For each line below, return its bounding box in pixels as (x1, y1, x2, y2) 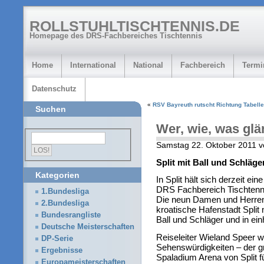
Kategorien (35, 170, 80, 180)
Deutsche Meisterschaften (41, 223, 134, 232)
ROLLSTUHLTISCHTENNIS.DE (29, 18, 240, 34)
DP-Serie (41, 235, 73, 243)
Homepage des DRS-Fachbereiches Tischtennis (29, 32, 202, 40)
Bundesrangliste (41, 211, 101, 220)
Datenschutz (32, 84, 77, 93)
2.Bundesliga (41, 199, 89, 208)
